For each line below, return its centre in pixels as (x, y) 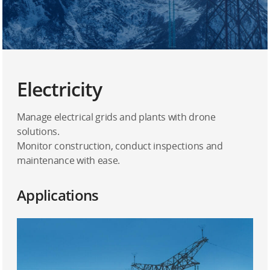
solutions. (38, 131)
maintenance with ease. (68, 160)
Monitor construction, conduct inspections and (120, 146)
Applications (58, 195)
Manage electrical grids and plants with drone (116, 117)
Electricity (60, 89)
